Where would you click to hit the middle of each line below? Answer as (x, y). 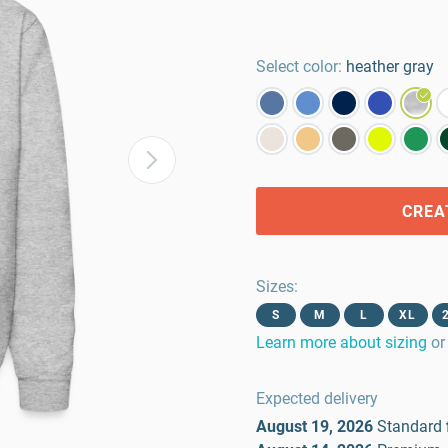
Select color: (299, 66)
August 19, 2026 (314, 426)
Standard (409, 426)
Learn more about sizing (341, 342)
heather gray (390, 66)
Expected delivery (317, 398)
